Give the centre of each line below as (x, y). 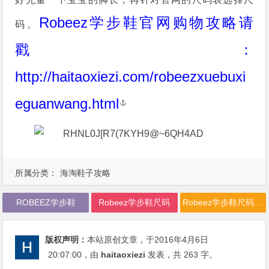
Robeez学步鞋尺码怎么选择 (258, 202)
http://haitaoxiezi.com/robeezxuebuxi (131, 77)
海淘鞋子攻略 (86, 173)
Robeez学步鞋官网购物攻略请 (146, 23)
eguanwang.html (67, 104)
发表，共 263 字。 (182, 254)
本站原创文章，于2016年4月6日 (148, 239)
